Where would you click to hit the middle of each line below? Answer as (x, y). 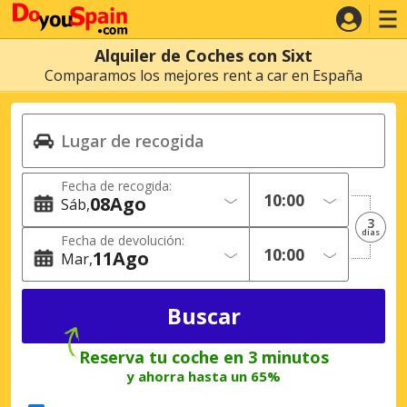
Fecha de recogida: (116, 186)
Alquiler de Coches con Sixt (203, 55)
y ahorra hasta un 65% (203, 376)
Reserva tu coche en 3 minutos (203, 357)
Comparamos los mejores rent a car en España (203, 75)
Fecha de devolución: (123, 240)
